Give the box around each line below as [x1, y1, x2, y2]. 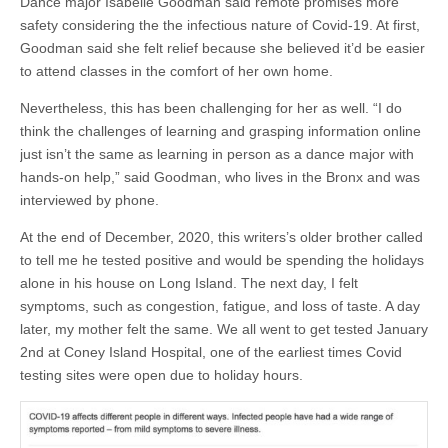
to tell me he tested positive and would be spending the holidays [20, 251, 424, 268]
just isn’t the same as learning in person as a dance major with [20, 145, 414, 162]
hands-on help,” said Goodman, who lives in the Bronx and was [20, 168, 420, 185]
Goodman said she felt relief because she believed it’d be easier [20, 39, 425, 56]
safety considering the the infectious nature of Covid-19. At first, [20, 16, 420, 33]
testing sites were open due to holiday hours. [20, 366, 303, 383]
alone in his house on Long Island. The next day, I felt [20, 274, 358, 291]
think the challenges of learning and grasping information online [20, 122, 421, 139]
